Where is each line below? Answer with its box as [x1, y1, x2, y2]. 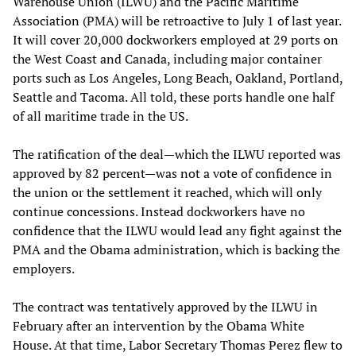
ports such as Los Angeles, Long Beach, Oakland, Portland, [13, 68, 342, 87]
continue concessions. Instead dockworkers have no [13, 202, 305, 220]
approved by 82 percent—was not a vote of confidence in [13, 164, 332, 182]
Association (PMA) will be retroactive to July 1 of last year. [13, 11, 341, 29]
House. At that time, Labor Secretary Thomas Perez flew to [13, 335, 342, 354]
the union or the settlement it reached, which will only [13, 183, 322, 201]
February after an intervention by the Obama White [13, 316, 304, 335]
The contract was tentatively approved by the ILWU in [13, 297, 318, 315]
